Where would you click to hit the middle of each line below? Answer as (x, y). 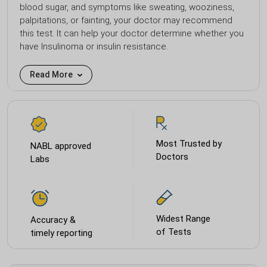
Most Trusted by (189, 143)
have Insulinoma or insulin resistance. (94, 46)
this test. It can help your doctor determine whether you (132, 33)
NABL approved (61, 146)
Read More (52, 74)
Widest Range (183, 218)
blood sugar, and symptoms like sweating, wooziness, (127, 7)
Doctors (172, 156)
